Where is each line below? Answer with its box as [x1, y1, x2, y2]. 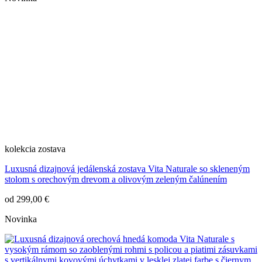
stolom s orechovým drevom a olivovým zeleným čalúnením [5, 174, 227, 185]
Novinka [5, 214, 37, 225]
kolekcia [5, 144, 36, 154]
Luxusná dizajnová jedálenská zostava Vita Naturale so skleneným [5, 164, 250, 174]
